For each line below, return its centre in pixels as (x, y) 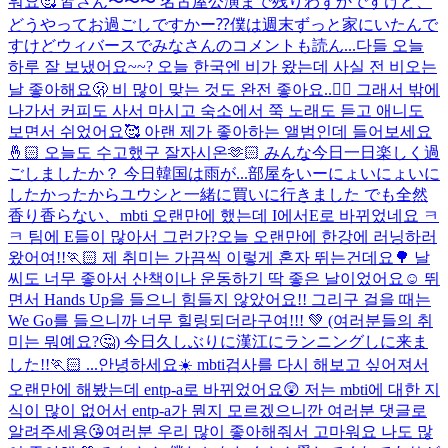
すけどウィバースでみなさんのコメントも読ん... (182, 45)
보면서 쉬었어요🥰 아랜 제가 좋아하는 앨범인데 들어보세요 (220, 131)
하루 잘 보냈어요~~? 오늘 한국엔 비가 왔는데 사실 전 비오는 (222, 66)
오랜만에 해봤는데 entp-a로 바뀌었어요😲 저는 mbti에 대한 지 (224, 389)
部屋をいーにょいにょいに (344, 173)
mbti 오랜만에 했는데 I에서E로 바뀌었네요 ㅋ (279, 215)
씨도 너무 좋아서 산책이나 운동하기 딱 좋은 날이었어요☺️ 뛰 (224, 278)
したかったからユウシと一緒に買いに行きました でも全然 (218, 194)
